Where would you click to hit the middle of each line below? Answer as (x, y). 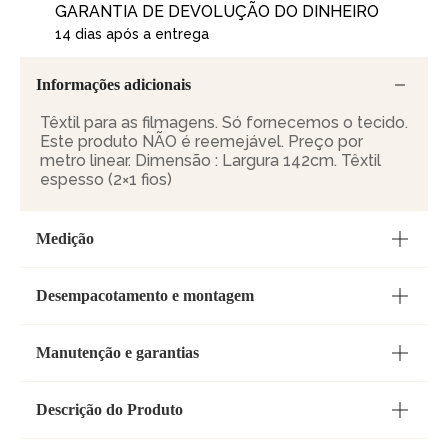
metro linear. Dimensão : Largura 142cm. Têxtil (210, 161)
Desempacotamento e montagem (145, 296)
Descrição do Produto (109, 410)
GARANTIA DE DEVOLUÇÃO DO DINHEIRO (217, 12)
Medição (65, 239)
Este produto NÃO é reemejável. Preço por (201, 142)
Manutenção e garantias (117, 353)
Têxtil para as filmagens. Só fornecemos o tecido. (224, 123)
